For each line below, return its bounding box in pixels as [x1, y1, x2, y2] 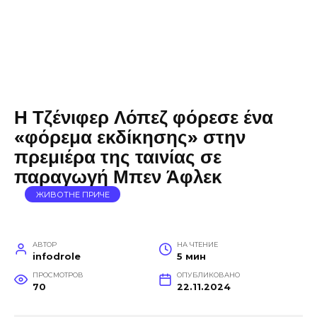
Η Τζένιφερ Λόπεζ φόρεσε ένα [14, 106, 273, 129]
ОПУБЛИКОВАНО [176, 271, 240, 279]
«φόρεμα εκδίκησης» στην [14, 126, 246, 149]
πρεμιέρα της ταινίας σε [14, 146, 221, 168]
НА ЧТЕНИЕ [176, 241, 218, 248]
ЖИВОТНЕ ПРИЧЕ [35, 189, 110, 200]
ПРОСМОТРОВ [32, 271, 83, 279]
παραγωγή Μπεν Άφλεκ [14, 166, 222, 188]
